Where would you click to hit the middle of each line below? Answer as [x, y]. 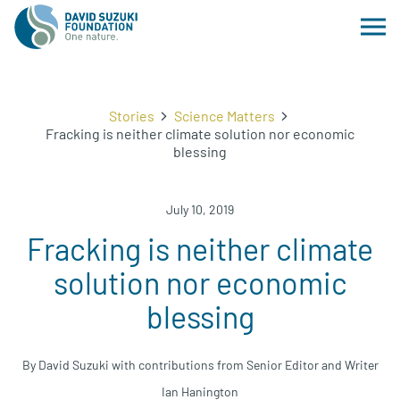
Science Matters [224, 116]
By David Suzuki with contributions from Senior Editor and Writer [200, 365]
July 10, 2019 [200, 209]
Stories [131, 116]
